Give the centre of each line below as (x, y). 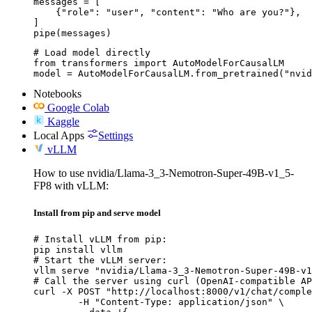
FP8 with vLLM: (71, 185)
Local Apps (59, 135)
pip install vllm (78, 249)
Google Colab (78, 107)
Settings (116, 135)
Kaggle (63, 121)
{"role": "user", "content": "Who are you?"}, (167, 12)
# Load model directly (92, 52)
